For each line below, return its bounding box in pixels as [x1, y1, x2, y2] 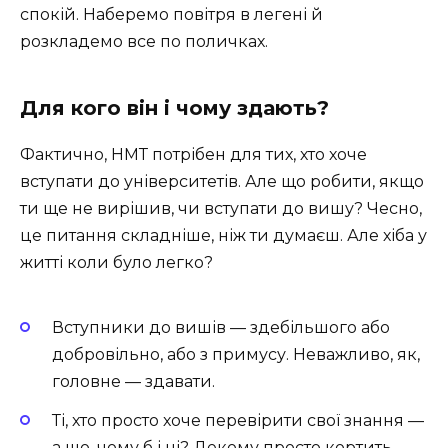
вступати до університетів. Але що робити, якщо [20, 171, 424, 191]
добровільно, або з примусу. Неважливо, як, [52, 345, 420, 365]
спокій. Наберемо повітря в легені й [20, 4, 323, 24]
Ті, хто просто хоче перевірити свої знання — [52, 410, 424, 430]
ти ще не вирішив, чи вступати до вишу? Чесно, [20, 198, 422, 218]
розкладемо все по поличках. [20, 31, 268, 51]
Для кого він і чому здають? [20, 95, 329, 120]
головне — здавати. [52, 372, 215, 392]
